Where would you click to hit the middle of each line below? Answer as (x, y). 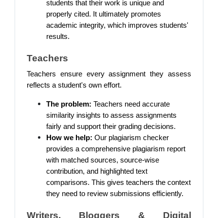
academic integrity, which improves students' (117, 25)
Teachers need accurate (131, 104)
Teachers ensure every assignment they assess (109, 74)
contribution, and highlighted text (97, 171)
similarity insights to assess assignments (111, 115)
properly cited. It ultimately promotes (104, 14)
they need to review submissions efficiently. (115, 194)
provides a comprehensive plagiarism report (116, 149)
